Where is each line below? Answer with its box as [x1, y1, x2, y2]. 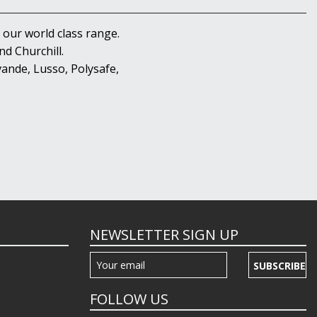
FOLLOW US [90, 289, 168, 309]
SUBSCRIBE [253, 259, 306, 273]
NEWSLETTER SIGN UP [90, 225, 238, 245]
